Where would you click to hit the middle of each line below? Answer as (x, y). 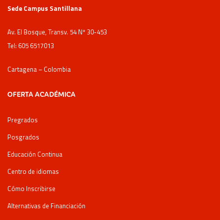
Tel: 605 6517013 (31, 46)
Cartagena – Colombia (39, 69)
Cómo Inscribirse (31, 189)
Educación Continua (35, 154)
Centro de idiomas (33, 171)
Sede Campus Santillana (45, 8)
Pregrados (23, 120)
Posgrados (23, 137)
